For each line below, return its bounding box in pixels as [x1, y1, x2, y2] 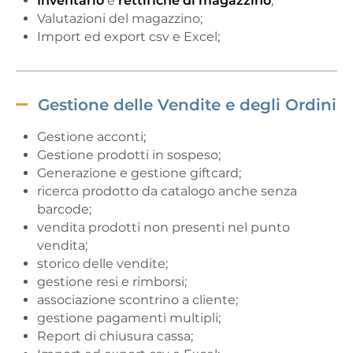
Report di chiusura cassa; [37, 328, 193, 344]
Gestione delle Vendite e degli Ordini [38, 95, 336, 114]
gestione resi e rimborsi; [37, 273, 187, 289]
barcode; [37, 201, 91, 217]
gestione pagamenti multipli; [37, 310, 221, 325]
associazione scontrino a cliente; [37, 292, 238, 307]
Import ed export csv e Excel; [37, 28, 220, 44]
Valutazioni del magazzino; [37, 10, 203, 26]
